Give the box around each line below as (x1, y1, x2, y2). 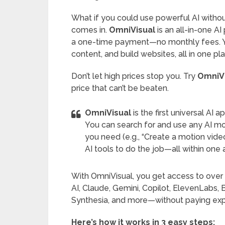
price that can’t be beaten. (71, 83, 169, 93)
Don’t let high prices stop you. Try (71, 71, 197, 81)
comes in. (71, 25, 109, 35)
